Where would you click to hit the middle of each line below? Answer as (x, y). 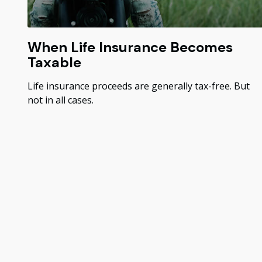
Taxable (54, 63)
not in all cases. (60, 100)
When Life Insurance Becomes (130, 47)
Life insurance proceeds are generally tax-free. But (138, 86)
